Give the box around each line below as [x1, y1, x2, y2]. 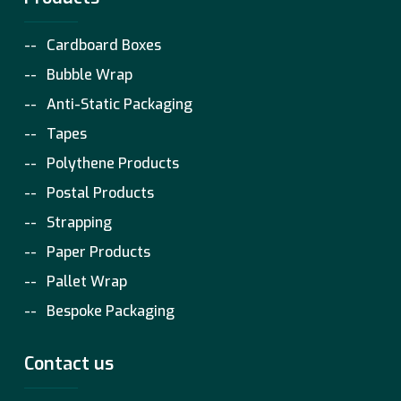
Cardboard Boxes [47, 36, 162, 55]
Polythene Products [47, 154, 180, 174]
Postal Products [47, 183, 155, 203]
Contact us [24, 352, 115, 376]
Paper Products [47, 243, 151, 262]
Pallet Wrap [47, 272, 128, 292]
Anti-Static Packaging [47, 95, 193, 115]
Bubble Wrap [47, 65, 133, 85]
